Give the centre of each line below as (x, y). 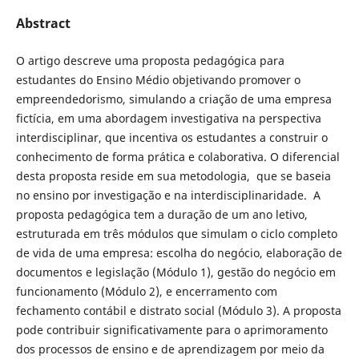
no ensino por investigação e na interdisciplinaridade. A (168, 195)
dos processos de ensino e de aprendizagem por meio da (170, 349)
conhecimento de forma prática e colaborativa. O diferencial (177, 156)
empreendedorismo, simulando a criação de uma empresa (173, 99)
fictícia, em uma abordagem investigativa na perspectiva (168, 118)
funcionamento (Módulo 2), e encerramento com (146, 291)
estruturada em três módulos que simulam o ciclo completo (176, 233)
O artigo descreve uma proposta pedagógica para (150, 60)
